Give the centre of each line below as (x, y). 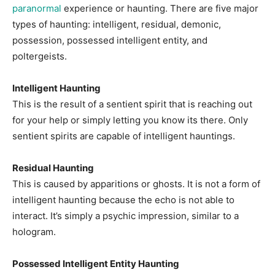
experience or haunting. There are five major (160, 8)
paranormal (37, 8)
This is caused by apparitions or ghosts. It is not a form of (136, 184)
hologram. (34, 232)
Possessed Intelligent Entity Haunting (96, 264)
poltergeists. (40, 56)
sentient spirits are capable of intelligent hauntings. (124, 136)
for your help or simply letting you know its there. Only (130, 120)
